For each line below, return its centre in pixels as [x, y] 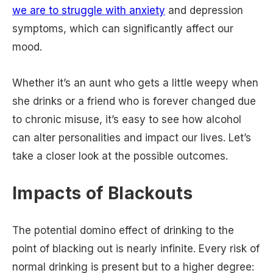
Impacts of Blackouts [103, 193]
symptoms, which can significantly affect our [123, 29]
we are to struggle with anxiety [89, 11]
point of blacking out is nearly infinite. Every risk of [136, 248]
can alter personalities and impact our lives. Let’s [132, 138]
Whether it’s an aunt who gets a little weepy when [135, 83]
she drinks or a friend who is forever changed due [134, 101]
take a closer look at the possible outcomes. [122, 156]
